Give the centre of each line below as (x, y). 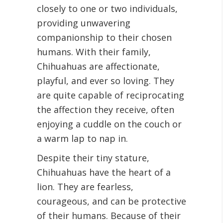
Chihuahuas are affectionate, (98, 66)
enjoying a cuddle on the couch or (109, 124)
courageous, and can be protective (111, 201)
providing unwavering (84, 23)
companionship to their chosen (104, 37)
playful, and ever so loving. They (106, 81)
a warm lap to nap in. (82, 138)
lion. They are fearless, (85, 187)
